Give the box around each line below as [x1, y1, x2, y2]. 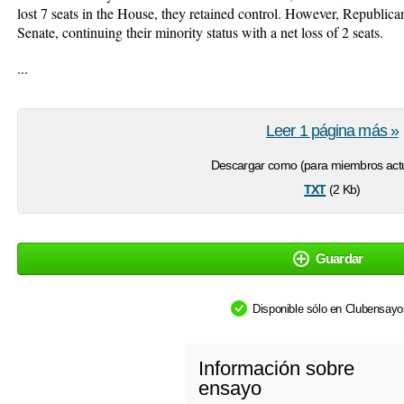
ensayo [198, 377, 262, 399]
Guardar [315, 251, 363, 266]
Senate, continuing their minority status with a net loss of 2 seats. [17, 23, 383, 41]
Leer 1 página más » [266, 122, 399, 140]
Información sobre [198, 357, 354, 380]
